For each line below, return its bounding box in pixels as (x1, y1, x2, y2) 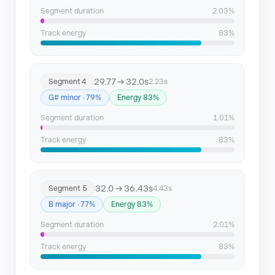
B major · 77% (48, 200, 95, 209)
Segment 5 (48, 184, 87, 193)
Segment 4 (48, 77, 86, 86)
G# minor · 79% (48, 93, 101, 102)
